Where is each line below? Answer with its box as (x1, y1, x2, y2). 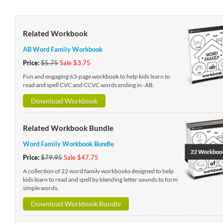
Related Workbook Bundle (22, 123, 113, 132)
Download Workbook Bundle (30, 200, 121, 208)
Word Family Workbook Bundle (22, 140, 114, 148)
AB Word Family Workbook (22, 45, 103, 53)
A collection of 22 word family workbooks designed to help (22, 167, 174, 175)
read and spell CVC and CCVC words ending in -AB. (22, 81, 154, 89)
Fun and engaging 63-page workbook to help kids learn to (22, 73, 170, 80)
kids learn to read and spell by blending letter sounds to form (22, 176, 178, 183)
